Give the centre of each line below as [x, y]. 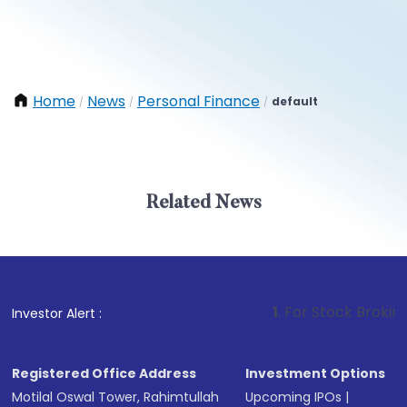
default [295, 101]
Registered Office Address [104, 373]
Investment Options [316, 373]
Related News [203, 203]
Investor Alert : [57, 313]
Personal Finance [199, 101]
